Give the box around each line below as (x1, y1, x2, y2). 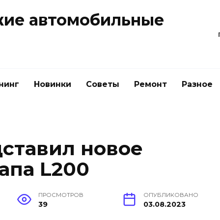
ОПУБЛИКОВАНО (143, 192, 198, 199)
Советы (86, 80, 119, 89)
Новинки (34, 80, 71, 89)
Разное (182, 80, 213, 89)
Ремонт (134, 80, 167, 89)
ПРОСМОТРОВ (38, 192, 84, 199)
